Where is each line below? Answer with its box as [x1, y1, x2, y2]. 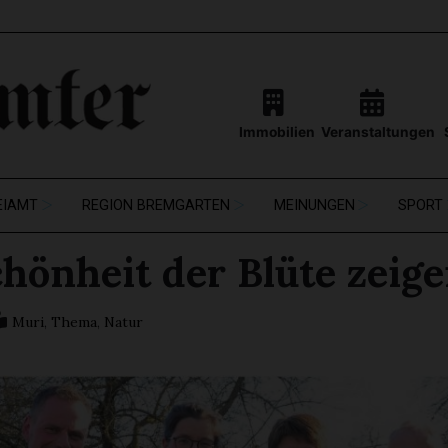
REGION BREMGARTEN [82, 197, 230, 215]
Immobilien [238, 124, 315, 141]
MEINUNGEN [273, 197, 355, 215]
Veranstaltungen [320, 124, 435, 141]
